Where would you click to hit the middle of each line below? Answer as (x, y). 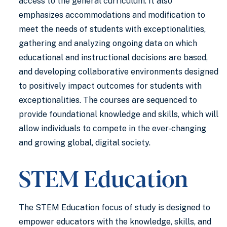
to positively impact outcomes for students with (110, 86)
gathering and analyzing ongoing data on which (108, 43)
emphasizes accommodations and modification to (112, 15)
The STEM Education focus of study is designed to (115, 207)
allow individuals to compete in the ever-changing (112, 128)
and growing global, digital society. (85, 143)
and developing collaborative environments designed (119, 72)
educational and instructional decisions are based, (113, 58)
